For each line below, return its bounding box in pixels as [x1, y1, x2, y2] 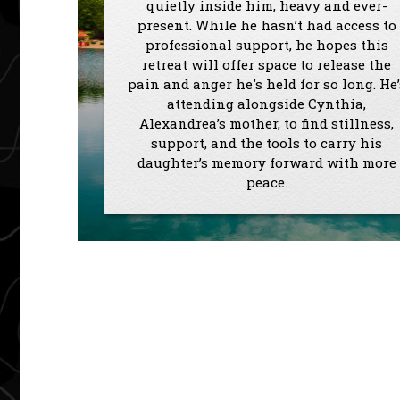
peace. [246, 173, 287, 192]
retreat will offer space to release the [142, 55, 391, 74]
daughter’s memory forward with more [137, 154, 396, 172]
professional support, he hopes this [145, 36, 388, 54]
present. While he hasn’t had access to [137, 16, 396, 35]
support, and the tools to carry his [151, 134, 382, 153]
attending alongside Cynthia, [167, 95, 366, 113]
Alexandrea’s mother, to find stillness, [139, 114, 394, 133]
